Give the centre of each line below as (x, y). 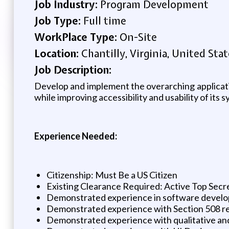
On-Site (138, 37)
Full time (105, 20)
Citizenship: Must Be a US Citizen (112, 175)
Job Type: (59, 20)
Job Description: (73, 70)
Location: (58, 53)
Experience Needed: (75, 136)
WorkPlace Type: (77, 37)
